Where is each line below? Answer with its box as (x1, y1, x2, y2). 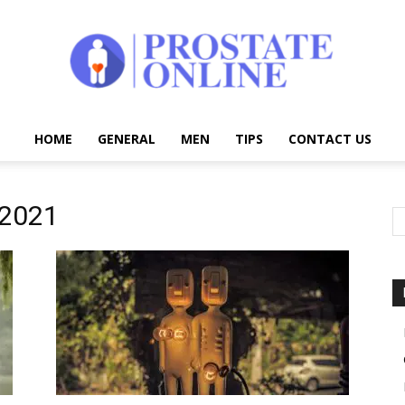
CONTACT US (287, 130, 372, 147)
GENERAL (97, 130, 155, 147)
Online (202, 263, 239, 279)
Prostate (202, 146, 251, 162)
